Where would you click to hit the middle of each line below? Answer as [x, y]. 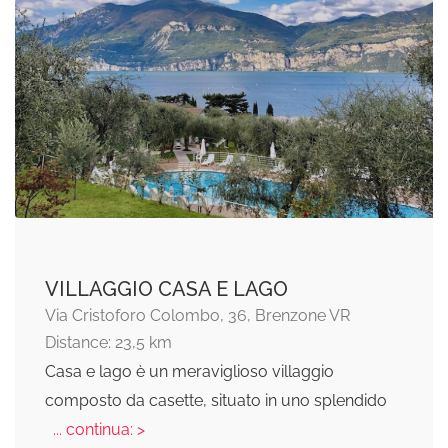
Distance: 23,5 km [108, 343]
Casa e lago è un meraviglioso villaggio [189, 372]
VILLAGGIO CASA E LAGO [166, 289]
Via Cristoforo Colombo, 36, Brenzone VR [197, 316]
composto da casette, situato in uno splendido [216, 401]
